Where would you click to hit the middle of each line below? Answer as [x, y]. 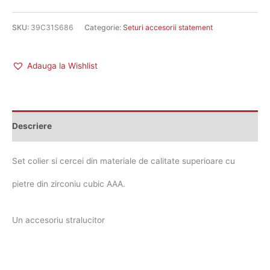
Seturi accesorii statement [168, 28]
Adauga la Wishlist [62, 66]
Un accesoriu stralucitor [58, 220]
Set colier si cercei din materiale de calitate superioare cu [124, 161]
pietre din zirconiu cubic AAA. [69, 184]
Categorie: [104, 28]
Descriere [32, 126]
